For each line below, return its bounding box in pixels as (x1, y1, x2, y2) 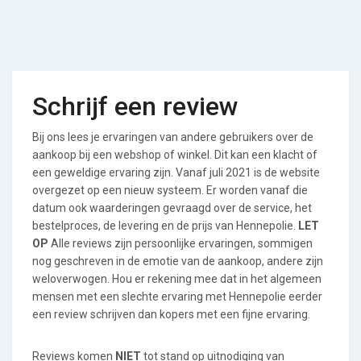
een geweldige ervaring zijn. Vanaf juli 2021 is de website (32, 166, 320, 179)
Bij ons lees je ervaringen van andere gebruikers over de (32, 131, 313, 143)
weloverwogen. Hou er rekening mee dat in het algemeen (32, 272, 322, 285)
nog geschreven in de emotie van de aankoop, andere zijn (32, 255, 323, 268)
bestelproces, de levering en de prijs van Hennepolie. (32, 219, 298, 232)
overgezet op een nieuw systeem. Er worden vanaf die (32, 184, 308, 197)
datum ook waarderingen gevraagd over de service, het (32, 201, 312, 214)
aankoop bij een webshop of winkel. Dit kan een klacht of (32, 148, 317, 161)
